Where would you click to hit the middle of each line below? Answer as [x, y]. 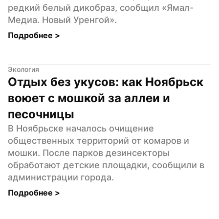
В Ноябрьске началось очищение [81, 128]
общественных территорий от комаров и [99, 140]
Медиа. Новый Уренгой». [62, 20]
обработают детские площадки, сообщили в [106, 165]
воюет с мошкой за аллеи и [89, 98]
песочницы [41, 114]
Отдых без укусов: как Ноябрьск [106, 82]
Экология [23, 69]
